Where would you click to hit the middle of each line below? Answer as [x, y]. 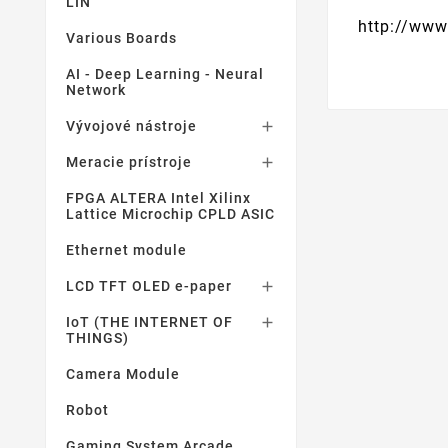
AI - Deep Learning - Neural [165, 74]
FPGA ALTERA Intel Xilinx [158, 198]
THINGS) [97, 338]
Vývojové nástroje [131, 126]
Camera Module [123, 374]
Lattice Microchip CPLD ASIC [170, 214]
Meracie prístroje [129, 162]
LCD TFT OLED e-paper [149, 286]
